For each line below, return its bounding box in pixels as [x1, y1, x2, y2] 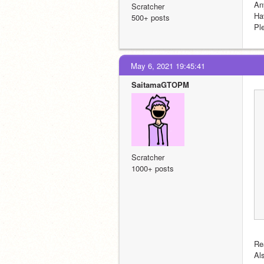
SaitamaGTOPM [131, 79, 189, 90]
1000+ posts [131, 163, 174, 174]
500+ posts [131, 12, 170, 23]
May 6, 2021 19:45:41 [131, 60, 205, 71]
